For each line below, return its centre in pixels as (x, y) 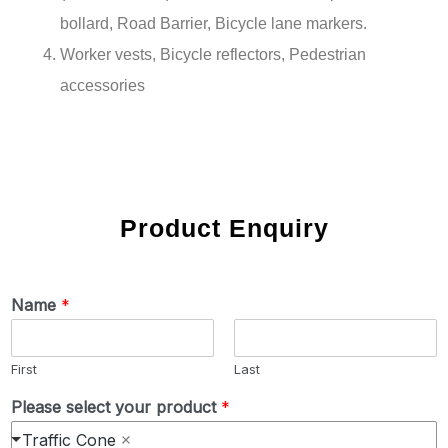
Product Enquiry (224, 227)
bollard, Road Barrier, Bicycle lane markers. (213, 23)
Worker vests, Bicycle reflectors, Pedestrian (213, 54)
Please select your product (116, 406)
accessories (102, 85)
